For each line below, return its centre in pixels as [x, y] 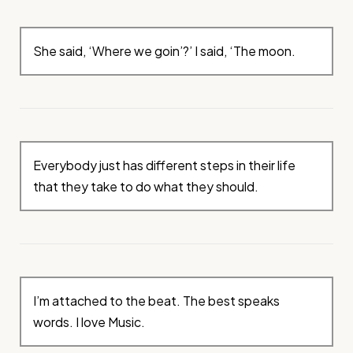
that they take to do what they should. [146, 187]
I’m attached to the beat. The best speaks [157, 301]
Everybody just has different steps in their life [165, 165]
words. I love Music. [89, 322]
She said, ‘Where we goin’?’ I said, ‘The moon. [165, 51]
